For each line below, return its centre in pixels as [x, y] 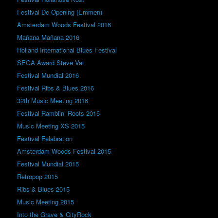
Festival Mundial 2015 [48, 163]
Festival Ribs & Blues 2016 [55, 88]
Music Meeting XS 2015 [51, 126]
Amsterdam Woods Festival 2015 [64, 151]
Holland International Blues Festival [67, 50]
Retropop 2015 [37, 176]
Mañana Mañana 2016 [48, 37]
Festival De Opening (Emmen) [60, 12]
